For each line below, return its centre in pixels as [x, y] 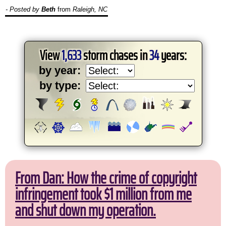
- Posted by [23, 10]
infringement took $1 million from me [103, 194]
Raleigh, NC [90, 10]
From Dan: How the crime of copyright [106, 178]
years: [173, 55]
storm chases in [115, 55]
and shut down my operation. [86, 211]
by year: [60, 71]
